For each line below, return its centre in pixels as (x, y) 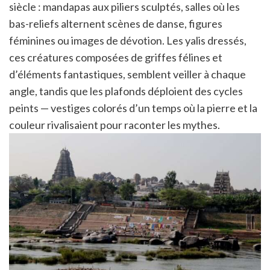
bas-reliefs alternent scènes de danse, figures (116, 23)
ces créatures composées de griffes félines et (116, 57)
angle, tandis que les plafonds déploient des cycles (126, 91)
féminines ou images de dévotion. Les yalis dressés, (128, 40)
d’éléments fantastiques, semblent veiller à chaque (127, 74)
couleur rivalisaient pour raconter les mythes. (115, 124)
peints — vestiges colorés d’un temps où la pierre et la (133, 108)
